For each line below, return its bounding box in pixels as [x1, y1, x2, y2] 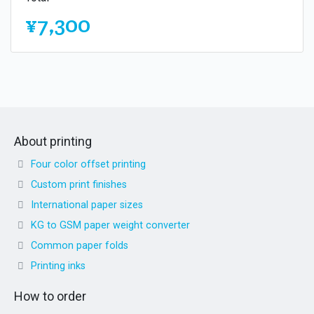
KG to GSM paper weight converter [31, 219, 190, 231]
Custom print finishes [31, 178, 127, 191]
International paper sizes [31, 198, 143, 211]
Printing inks [31, 259, 86, 272]
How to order [14, 288, 86, 303]
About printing [14, 133, 92, 149]
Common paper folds [31, 239, 128, 252]
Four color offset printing [31, 158, 146, 170]
